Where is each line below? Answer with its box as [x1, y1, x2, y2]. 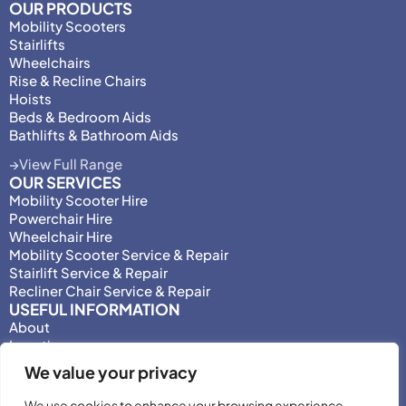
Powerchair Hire [9, 208, 112, 227]
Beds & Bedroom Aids [9, 107, 151, 125]
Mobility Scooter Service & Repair [9, 245, 228, 263]
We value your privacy [24, 362, 198, 382]
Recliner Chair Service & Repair [9, 281, 210, 299]
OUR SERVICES [9, 171, 121, 192]
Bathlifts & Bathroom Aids [9, 125, 179, 143]
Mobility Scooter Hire [9, 190, 148, 208]
